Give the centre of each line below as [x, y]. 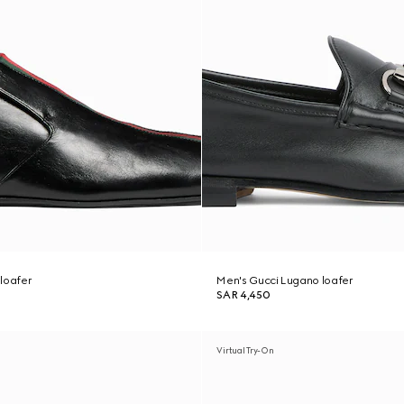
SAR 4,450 [243, 295]
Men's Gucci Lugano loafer [285, 280]
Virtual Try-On [245, 350]
